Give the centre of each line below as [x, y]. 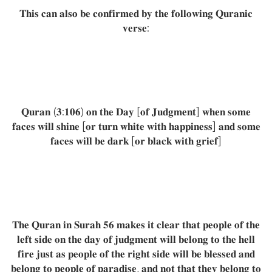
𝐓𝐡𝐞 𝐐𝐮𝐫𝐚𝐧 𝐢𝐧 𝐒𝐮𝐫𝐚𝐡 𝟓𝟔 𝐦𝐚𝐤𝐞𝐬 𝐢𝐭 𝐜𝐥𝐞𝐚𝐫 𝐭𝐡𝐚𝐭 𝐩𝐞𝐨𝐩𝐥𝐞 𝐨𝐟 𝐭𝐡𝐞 [136, 225]
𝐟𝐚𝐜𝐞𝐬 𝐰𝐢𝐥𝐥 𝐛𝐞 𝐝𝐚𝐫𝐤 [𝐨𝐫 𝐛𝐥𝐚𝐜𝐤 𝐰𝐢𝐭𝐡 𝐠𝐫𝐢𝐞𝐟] [136, 141]
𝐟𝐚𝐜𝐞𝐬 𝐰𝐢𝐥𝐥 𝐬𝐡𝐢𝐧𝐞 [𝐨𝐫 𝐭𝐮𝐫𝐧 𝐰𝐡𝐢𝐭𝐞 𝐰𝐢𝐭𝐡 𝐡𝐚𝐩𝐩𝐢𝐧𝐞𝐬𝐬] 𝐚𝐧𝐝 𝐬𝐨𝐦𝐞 [136, 126]
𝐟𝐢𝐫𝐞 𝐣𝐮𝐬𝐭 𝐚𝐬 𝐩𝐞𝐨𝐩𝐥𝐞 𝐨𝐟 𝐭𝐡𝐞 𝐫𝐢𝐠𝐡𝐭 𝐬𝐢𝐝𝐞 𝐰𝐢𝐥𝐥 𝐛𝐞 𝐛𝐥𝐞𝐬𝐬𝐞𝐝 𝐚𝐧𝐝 [136, 254]
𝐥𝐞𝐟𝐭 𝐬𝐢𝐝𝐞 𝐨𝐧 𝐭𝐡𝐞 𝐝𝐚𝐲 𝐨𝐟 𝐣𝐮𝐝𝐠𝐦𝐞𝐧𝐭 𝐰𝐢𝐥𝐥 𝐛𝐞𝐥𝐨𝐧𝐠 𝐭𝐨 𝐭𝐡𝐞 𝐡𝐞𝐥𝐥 [136, 239]
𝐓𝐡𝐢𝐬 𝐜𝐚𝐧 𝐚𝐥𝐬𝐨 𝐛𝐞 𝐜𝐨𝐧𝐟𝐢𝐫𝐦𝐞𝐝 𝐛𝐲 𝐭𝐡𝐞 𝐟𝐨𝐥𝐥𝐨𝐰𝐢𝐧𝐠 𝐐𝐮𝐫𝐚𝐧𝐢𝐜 [136, 13]
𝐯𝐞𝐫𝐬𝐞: [136, 28]
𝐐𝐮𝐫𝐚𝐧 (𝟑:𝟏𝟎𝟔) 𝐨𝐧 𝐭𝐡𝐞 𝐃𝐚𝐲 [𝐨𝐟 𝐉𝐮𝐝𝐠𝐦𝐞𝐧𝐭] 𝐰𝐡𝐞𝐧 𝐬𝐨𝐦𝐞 [136, 112]
